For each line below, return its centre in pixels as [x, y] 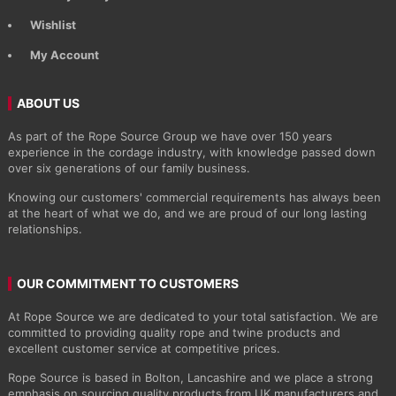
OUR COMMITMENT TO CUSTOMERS [127, 284]
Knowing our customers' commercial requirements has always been [194, 198]
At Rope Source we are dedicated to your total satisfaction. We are [193, 317]
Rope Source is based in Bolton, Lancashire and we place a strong [190, 378]
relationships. [46, 229]
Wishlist [53, 25]
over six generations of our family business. [129, 168]
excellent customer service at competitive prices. [144, 349]
